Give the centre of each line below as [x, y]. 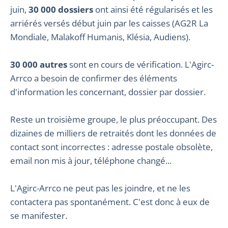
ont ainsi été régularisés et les [153, 10]
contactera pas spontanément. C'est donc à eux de [110, 202]
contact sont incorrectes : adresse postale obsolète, [111, 147]
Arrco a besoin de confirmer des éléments [94, 78]
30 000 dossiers [61, 10]
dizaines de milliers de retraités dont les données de [113, 133]
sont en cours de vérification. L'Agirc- [140, 65]
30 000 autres [39, 65]
